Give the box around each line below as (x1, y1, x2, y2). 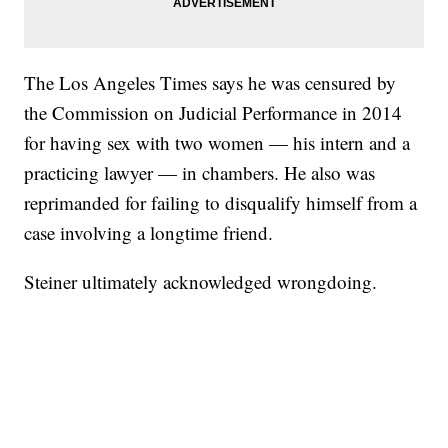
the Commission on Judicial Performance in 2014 (24, 100, 403, 126)
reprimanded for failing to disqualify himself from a (24, 190, 418, 216)
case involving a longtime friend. (24, 220, 274, 246)
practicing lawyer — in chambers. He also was (24, 160, 376, 186)
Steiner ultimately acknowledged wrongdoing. (24, 269, 378, 295)
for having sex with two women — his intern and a (24, 130, 411, 156)
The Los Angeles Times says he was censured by (24, 70, 397, 96)
